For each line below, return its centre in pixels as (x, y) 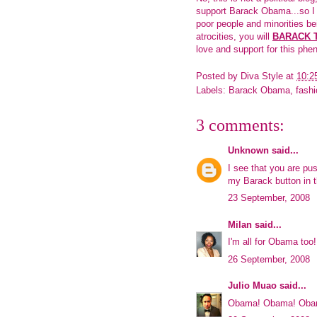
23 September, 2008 (269, 198)
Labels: (212, 91)
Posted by (218, 76)
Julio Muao (252, 286)
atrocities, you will (234, 36)
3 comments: (240, 126)
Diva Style (262, 76)
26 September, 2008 (269, 259)
